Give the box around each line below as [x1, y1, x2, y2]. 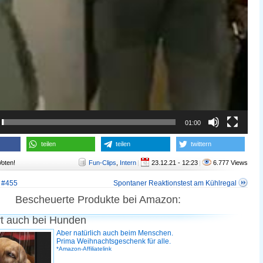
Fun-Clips [89, 159, 116, 166]
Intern [120, 159, 136, 166]
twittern [190, 140, 211, 147]
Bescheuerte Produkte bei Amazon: [15, 194, 181, 205]
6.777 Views [211, 159, 248, 166]
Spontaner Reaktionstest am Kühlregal [113, 179, 237, 187]
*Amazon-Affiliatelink [56, 245, 112, 252]
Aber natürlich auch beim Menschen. [56, 229, 173, 237]
